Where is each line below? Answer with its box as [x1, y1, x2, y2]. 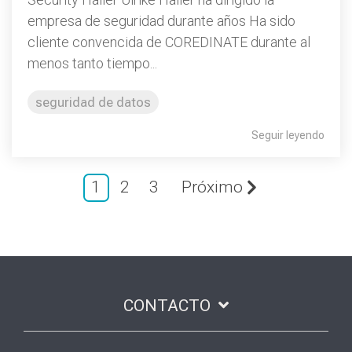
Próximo [181, 178, 243, 197]
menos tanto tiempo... [27, 55, 157, 71]
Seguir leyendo [251, 129, 324, 141]
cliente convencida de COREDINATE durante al [27, 34, 310, 50]
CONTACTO [123, 295, 211, 315]
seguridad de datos [35, 94, 151, 110]
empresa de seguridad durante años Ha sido [27, 13, 295, 29]
